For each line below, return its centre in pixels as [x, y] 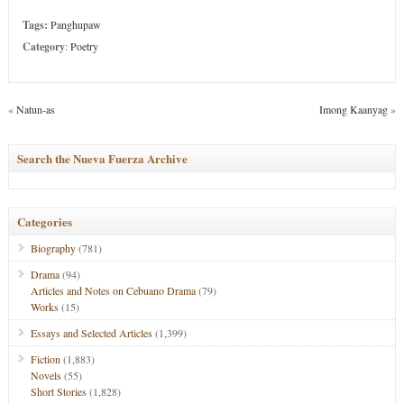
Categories [44, 221]
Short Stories [58, 391]
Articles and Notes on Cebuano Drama [113, 290]
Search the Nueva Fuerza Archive [102, 158]
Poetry [84, 46]
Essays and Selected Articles [91, 333]
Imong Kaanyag [354, 109]
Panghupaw [75, 24]
